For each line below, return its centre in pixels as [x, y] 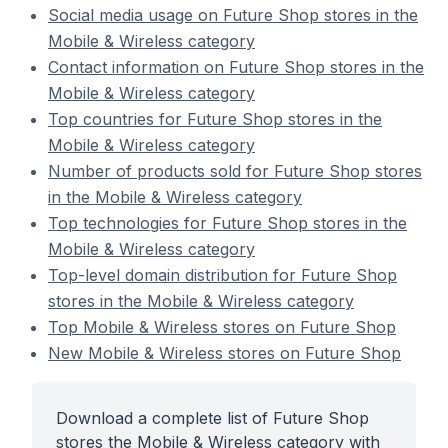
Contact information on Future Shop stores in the [236, 67]
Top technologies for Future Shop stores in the [227, 223]
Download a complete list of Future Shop [212, 418]
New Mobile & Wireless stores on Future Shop [224, 353]
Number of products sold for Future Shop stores [235, 171]
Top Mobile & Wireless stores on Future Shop [222, 327]
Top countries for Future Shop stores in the [215, 119]
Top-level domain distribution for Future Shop [222, 275]
